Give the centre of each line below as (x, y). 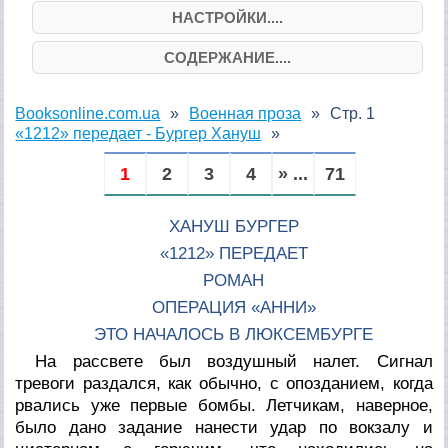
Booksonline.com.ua (88, 113)
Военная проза (245, 113)
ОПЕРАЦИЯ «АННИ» (233, 307)
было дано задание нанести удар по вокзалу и (224, 427)
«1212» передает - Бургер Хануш (138, 133)
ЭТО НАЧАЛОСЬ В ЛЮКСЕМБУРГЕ (234, 334)
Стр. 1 (353, 113)
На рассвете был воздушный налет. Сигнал (234, 361)
